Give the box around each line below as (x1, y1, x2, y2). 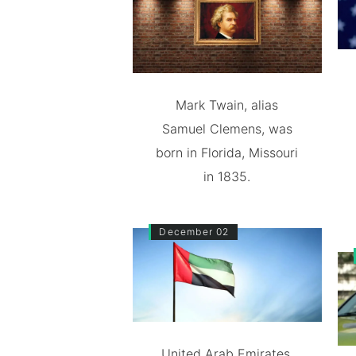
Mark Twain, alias (176, 96, 279, 113)
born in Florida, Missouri (156, 144, 299, 161)
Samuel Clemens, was (161, 120, 292, 137)
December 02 (159, 225, 230, 238)
